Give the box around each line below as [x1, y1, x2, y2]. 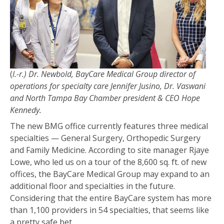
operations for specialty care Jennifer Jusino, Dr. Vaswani [10, 80, 205, 92]
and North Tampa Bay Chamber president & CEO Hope [10, 92, 200, 104]
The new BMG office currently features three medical [10, 120, 208, 132]
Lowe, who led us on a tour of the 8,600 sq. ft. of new [10, 156, 206, 168]
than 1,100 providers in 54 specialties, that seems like [10, 204, 209, 216]
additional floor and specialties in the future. [10, 180, 175, 192]
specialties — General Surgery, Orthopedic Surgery [10, 132, 200, 144]
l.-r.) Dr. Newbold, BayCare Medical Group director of [12, 68, 195, 80]
